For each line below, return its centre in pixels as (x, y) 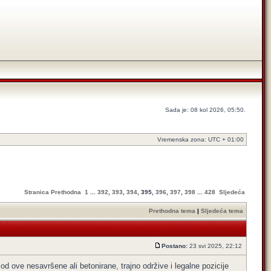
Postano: (175, 246)
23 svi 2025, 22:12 (216, 246)
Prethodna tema (172, 211)
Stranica (37, 192)
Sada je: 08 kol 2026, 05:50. (205, 110)
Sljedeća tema (222, 211)
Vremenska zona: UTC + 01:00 (201, 139)
